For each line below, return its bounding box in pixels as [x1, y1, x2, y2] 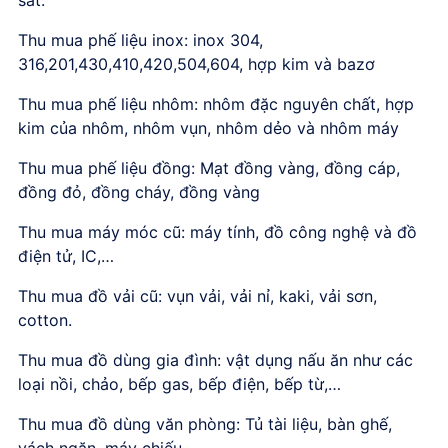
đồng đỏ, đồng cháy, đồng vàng [18, 181, 260, 202]
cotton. [18, 309, 72, 330]
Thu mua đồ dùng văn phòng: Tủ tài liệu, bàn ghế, [18, 413, 392, 434]
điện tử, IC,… [18, 245, 114, 266]
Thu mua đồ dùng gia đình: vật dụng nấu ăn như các [18, 349, 413, 370]
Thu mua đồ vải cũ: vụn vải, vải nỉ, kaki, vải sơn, [18, 285, 377, 306]
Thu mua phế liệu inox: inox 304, [18, 29, 263, 50]
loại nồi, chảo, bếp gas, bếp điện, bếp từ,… [18, 373, 341, 394]
